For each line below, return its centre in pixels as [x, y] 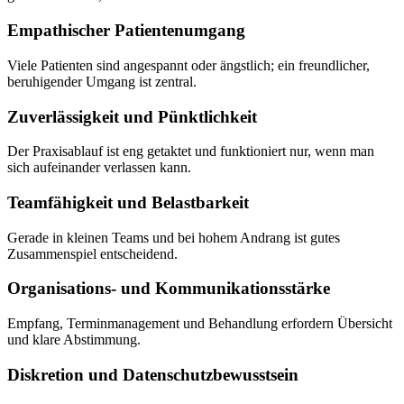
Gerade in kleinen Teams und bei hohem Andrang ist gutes [174, 237]
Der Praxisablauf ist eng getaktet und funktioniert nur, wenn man [191, 151]
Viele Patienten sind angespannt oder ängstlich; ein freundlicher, [188, 65]
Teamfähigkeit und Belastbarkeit [128, 202]
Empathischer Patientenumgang [126, 31]
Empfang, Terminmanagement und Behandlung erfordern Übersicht [200, 324]
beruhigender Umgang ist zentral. [102, 81]
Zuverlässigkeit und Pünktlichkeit [132, 116]
